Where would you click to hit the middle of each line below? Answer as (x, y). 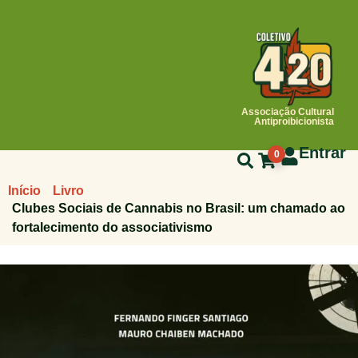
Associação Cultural (288, 112)
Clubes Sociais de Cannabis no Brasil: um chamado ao (179, 209)
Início (24, 191)
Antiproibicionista (294, 122)
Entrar (322, 153)
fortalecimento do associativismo (112, 228)
